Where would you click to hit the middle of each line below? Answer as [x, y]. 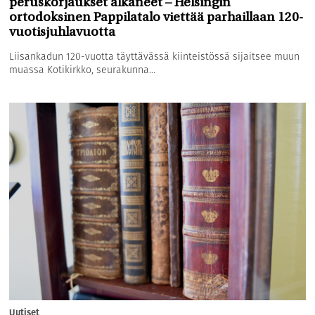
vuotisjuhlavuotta [63, 33]
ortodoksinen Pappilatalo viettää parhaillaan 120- [156, 18]
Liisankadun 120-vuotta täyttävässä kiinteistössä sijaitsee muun [155, 56]
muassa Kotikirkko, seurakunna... [83, 70]
